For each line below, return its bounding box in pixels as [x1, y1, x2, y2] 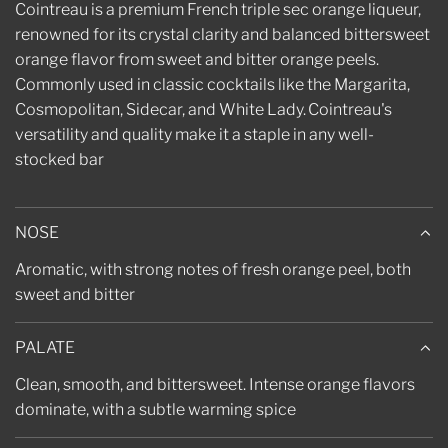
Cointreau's [308, 100, 392, 120]
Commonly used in [15, 75, 150, 95]
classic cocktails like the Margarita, [150, 75, 410, 95]
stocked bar [15, 150, 104, 170]
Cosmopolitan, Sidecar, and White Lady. [15, 100, 306, 120]
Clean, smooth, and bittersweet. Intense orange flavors [15, 375, 415, 395]
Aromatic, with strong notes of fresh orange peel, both [15, 260, 411, 280]
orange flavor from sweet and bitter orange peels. [15, 50, 379, 70]
